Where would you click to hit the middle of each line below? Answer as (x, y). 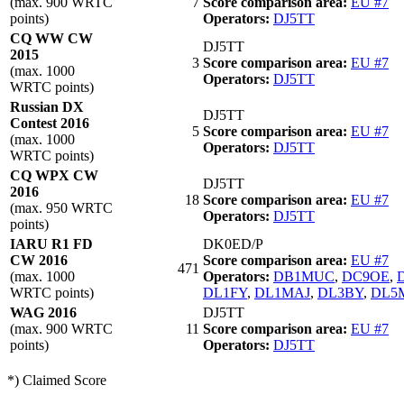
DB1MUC (304, 276)
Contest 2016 (50, 123)
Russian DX (47, 106)
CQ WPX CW (54, 175)
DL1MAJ (282, 292)
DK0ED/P (233, 243)
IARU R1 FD (51, 243)
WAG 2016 (43, 312)
